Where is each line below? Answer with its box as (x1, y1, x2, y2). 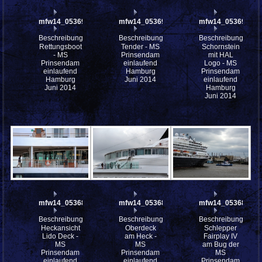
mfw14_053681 (199, 198, 250, 207)
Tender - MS (121, 42, 160, 51)
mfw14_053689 (39, 198, 90, 207)
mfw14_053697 (39, 17, 90, 26)
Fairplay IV (204, 232, 238, 240)
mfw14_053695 (119, 17, 170, 26)
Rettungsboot (39, 42, 82, 51)
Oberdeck (125, 223, 156, 232)
